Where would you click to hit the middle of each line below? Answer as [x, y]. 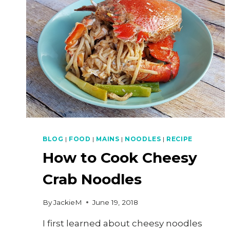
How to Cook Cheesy [120, 157]
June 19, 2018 [116, 202]
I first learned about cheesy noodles [122, 223]
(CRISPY [107, 15]
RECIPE [179, 139]
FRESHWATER [119, 25]
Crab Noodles [92, 179]
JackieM [68, 202]
